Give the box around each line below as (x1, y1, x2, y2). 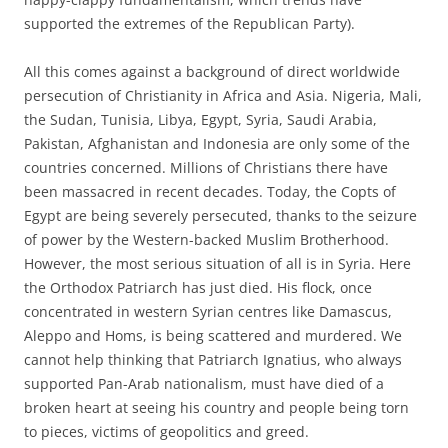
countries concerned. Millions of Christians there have (24, 157, 388, 177)
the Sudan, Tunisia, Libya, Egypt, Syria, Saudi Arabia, (24, 109, 377, 129)
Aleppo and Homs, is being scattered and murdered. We (24, 325, 402, 345)
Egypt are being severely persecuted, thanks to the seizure (24, 205, 417, 225)
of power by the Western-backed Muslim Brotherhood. (24, 229, 389, 249)
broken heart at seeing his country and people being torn (24, 397, 409, 417)
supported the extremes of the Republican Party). (24, 13, 355, 33)
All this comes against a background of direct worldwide (24, 61, 400, 81)
